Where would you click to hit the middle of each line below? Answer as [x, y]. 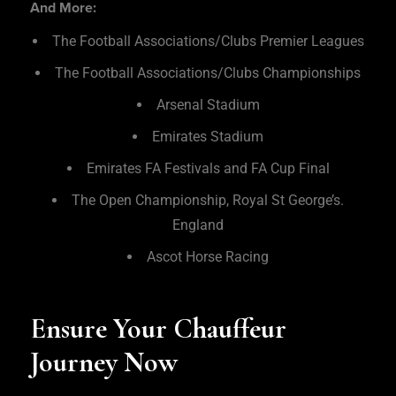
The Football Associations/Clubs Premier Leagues [208, 42]
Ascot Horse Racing [208, 257]
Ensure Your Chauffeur [158, 329]
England [198, 225]
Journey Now [107, 362]
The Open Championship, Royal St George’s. [208, 201]
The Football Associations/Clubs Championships [208, 73]
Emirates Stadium [208, 137]
